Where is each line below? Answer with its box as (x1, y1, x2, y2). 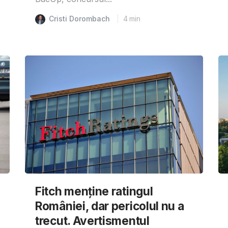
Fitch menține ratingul (35, 184, 153, 198)
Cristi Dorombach (49, 14, 110, 23)
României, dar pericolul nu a (35, 198, 184, 213)
